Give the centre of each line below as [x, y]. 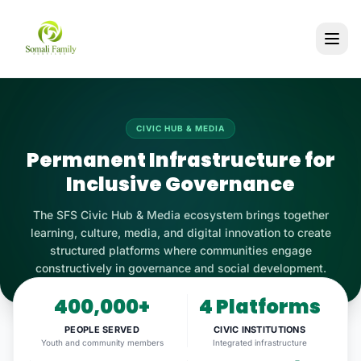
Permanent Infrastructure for [180, 160]
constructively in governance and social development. [180, 268]
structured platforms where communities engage [180, 250]
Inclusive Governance [180, 184]
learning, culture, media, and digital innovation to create [180, 232]
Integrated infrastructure [259, 342]
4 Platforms [259, 307]
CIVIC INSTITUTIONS [259, 330]
